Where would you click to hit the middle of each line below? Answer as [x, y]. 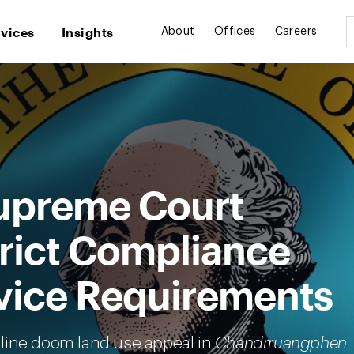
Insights [87, 32]
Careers [296, 32]
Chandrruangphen [281, 343]
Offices [235, 32]
